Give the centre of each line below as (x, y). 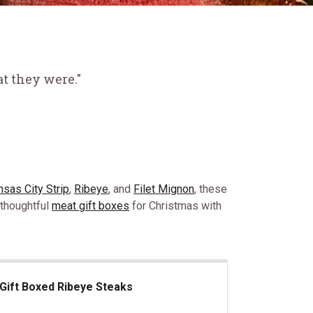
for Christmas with (175, 206)
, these (211, 189)
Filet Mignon (164, 189)
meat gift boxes (90, 206)
